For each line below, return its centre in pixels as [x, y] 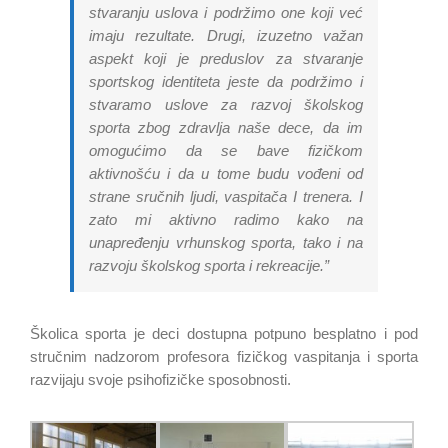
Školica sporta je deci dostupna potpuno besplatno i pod [224, 334]
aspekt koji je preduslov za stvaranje [226, 59]
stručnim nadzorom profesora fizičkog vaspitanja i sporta [224, 357]
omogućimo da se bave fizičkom [226, 151]
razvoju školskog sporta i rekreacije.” [209, 266]
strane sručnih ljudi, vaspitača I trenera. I [226, 197]
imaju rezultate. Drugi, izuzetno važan [226, 36]
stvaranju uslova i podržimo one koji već [226, 13]
